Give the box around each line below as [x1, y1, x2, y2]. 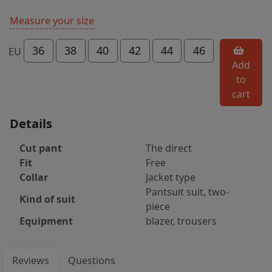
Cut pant [19, 141, 62, 155]
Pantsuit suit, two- [146, 185, 229, 199]
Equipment [19, 214, 73, 228]
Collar [19, 171, 48, 185]
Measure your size [10, 13, 94, 27]
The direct [146, 141, 192, 155]
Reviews [12, 254, 50, 268]
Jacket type [146, 171, 195, 185]
